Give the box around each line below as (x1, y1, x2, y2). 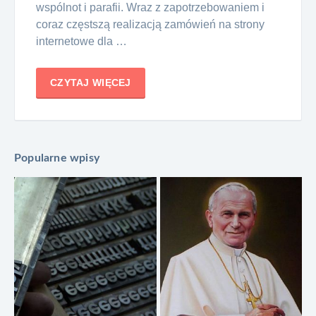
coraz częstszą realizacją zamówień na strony (36, 18, 265, 30)
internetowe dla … (36, 35, 127, 47)
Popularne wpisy (14, 152, 99, 164)
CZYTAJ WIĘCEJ (50, 76, 131, 88)
